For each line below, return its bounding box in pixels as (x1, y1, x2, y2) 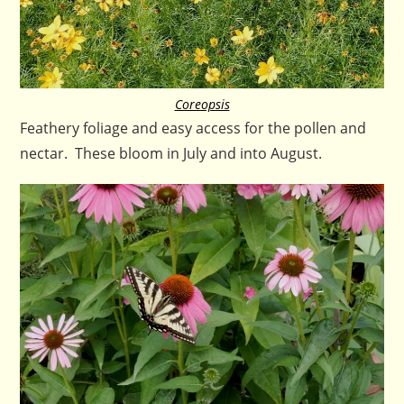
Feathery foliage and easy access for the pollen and (20, 117, 367, 138)
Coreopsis (174, 95, 230, 113)
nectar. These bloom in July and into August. (20, 142, 323, 163)
